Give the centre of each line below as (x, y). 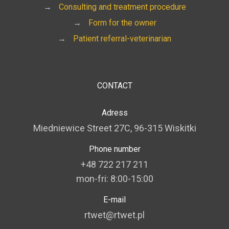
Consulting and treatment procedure (122, 7)
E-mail (114, 200)
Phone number (114, 149)
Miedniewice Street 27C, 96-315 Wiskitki (114, 128)
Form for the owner (122, 23)
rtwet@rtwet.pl (114, 215)
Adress (114, 113)
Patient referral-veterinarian (122, 39)
